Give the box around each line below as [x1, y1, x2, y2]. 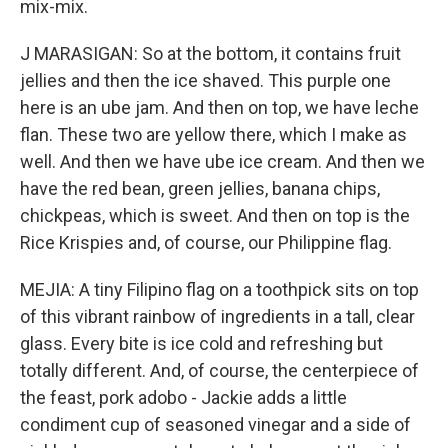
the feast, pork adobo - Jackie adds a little [20, 387, 347, 408]
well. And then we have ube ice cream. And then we [20, 151, 425, 172]
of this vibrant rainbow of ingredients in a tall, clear [20, 306, 415, 327]
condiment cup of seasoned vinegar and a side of [20, 414, 411, 435]
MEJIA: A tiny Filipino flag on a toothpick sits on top [20, 279, 419, 300]
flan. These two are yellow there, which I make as [20, 124, 407, 145]
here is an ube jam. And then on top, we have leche [20, 97, 419, 118]
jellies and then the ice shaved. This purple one [20, 70, 391, 91]
